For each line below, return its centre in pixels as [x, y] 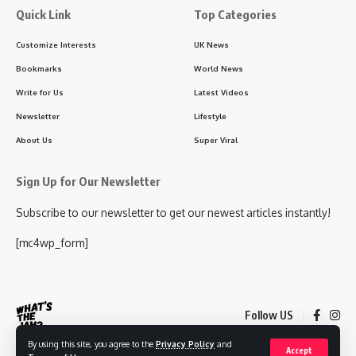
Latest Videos [221, 93]
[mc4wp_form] [52, 243]
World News [219, 69]
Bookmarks [39, 69]
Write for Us [40, 93]
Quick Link [43, 15]
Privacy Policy [185, 344]
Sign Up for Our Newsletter [88, 182]
